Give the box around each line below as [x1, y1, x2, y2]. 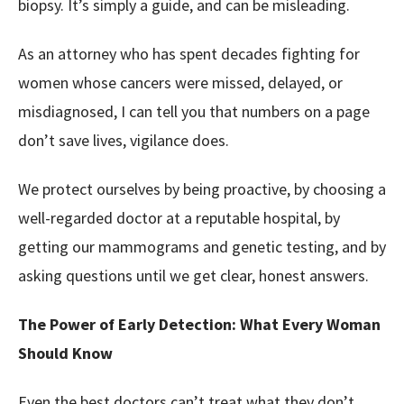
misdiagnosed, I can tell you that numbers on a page [18, 101, 370, 122]
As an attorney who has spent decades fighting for [18, 43, 360, 64]
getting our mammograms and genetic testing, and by [18, 236, 386, 257]
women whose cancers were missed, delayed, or [18, 72, 343, 93]
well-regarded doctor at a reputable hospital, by [18, 207, 340, 228]
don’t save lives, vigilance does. [18, 130, 229, 151]
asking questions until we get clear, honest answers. [18, 265, 369, 286]
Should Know [18, 343, 113, 363]
